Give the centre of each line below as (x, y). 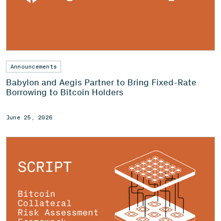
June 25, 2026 (29, 118)
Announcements (34, 67)
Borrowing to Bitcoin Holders (65, 92)
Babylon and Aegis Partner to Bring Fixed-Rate (101, 83)
